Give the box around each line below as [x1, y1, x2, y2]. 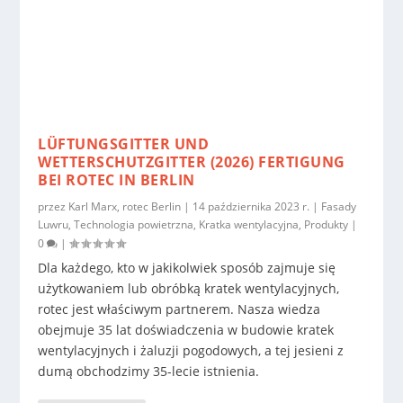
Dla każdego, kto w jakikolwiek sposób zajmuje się [38, 259, 336, 277]
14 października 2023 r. [193, 199, 310, 215]
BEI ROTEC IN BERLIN [38, 170, 195, 191]
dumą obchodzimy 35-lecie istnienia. [38, 363, 260, 381]
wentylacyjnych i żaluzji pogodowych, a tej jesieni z [38, 342, 345, 360]
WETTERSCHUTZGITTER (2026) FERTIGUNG [38, 152, 345, 173]
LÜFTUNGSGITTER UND [38, 134, 210, 155]
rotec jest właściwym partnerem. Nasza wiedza [38, 300, 321, 318]
